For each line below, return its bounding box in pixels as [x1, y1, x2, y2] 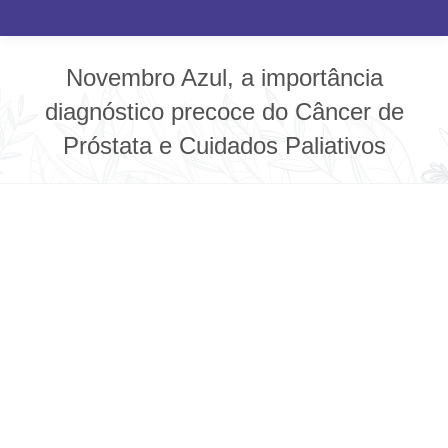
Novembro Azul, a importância [65, 64, 383, 91]
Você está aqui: [224, 168, 339, 187]
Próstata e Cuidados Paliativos [62, 132, 386, 159]
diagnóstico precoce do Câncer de [44, 98, 404, 125]
